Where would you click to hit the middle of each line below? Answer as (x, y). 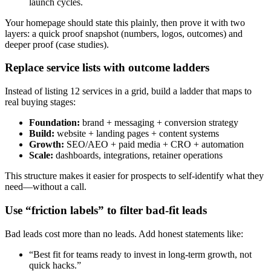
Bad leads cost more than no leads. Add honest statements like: (124, 233)
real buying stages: (40, 102)
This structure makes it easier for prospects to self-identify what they (134, 176)
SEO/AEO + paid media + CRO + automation (154, 145)
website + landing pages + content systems (137, 134)
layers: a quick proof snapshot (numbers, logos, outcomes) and (124, 33)
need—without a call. (46, 187)
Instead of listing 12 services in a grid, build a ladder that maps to (128, 91)
